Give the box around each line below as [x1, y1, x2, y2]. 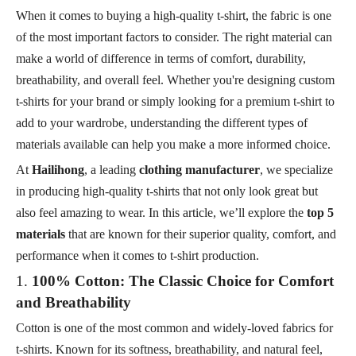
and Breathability [16, 293, 131, 311]
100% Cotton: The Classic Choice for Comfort [32, 272, 334, 289]
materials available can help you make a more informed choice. [16, 137, 331, 151]
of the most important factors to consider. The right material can [16, 29, 332, 44]
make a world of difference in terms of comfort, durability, [16, 51, 306, 65]
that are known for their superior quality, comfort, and [65, 226, 336, 241]
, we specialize [260, 162, 333, 176]
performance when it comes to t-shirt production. [16, 248, 259, 262]
